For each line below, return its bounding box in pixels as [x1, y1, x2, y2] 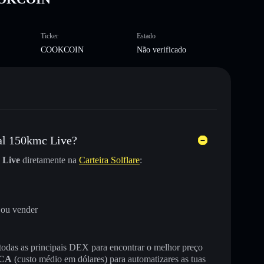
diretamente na [20, 154, 79, 165]
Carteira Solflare [79, 154, 140, 165]
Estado [137, 31, 156, 40]
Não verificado [137, 45, 186, 54]
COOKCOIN [40, 45, 84, 54]
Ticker [40, 31, 58, 40]
